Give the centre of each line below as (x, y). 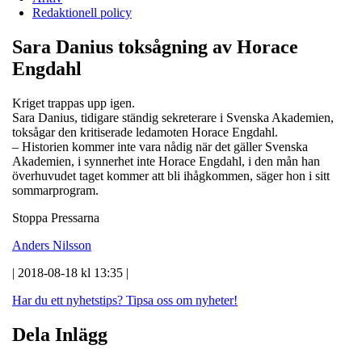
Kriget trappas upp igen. (74, 103)
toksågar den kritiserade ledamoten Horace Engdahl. (145, 132)
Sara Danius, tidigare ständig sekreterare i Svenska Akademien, (173, 117)
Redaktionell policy (82, 12)
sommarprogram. (55, 190)
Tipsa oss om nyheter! (182, 300)
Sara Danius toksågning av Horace (155, 46)
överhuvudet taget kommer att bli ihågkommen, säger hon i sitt (171, 175)
